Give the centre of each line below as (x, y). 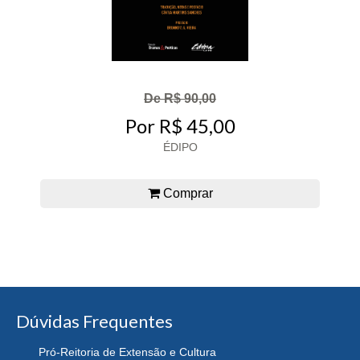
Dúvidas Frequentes (94, 321)
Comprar (186, 193)
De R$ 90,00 (180, 99)
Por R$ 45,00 (180, 125)
